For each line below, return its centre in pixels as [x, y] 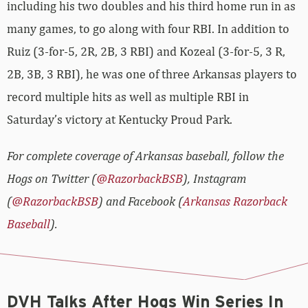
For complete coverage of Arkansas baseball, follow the [145, 156]
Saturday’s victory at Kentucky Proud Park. [120, 120]
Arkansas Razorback [235, 201]
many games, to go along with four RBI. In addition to [148, 29]
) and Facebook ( [141, 201]
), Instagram [214, 179]
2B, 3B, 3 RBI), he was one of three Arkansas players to [152, 74]
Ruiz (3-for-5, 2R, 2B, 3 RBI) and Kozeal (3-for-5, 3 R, [146, 52]
